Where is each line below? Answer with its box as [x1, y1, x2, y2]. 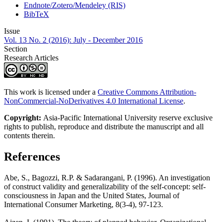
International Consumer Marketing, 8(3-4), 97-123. [4, 200, 163, 209]
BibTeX [24, 10, 49, 19]
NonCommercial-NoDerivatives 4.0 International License [4, 97, 183, 106]
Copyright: [4, 113, 43, 122]
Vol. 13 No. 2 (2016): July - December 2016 [4, 36, 143, 45]
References [4, 150, 60, 164]
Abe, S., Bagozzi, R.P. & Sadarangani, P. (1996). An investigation [4, 173, 210, 182]
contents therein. [4, 131, 59, 140]
